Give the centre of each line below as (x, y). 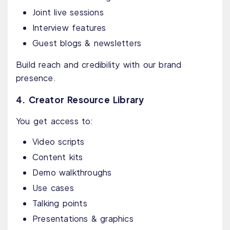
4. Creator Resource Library (80, 100)
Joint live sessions (68, 12)
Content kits (58, 157)
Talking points (60, 203)
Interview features (69, 28)
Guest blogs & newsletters (87, 43)
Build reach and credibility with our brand (99, 65)
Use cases (53, 188)
